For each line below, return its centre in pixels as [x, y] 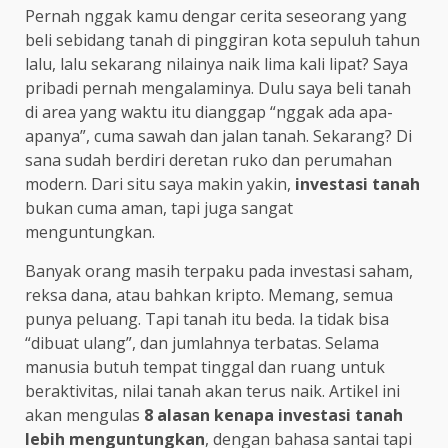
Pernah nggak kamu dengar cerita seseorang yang [216, 16]
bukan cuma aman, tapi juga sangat [159, 208]
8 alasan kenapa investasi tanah [273, 415]
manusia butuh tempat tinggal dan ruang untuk [205, 367]
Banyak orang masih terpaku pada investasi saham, [219, 271]
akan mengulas [84, 415]
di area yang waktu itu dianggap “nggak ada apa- [209, 112]
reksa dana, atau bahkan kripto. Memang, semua [209, 295]
